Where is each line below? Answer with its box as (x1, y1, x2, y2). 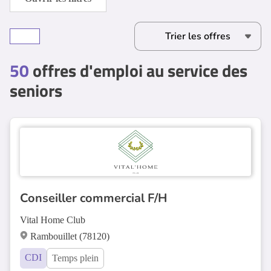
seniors (10, 77, 62, 103)
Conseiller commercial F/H (20, 190, 167, 206)
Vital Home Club (20, 215, 85, 225)
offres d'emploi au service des (29, 57, 247, 83)
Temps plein (52, 253, 99, 263)
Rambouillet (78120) (30, 231, 109, 241)
